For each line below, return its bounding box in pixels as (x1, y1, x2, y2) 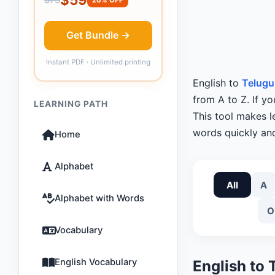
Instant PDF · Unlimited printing (46, 58, 150, 66)
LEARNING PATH (34, 99, 108, 109)
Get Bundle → (66, 29, 130, 41)
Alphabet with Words (55, 193, 144, 204)
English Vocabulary (55, 257, 137, 268)
